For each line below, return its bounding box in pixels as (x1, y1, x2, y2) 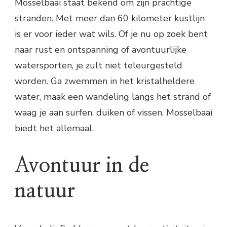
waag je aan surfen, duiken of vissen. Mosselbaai (15, 106, 212, 119)
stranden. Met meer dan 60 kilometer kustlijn (15, 12, 205, 25)
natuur (15, 181, 75, 202)
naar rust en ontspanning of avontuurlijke (15, 44, 186, 56)
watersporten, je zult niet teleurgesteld (15, 59, 182, 72)
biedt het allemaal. (15, 122, 94, 135)
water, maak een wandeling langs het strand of (15, 91, 211, 103)
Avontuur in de (15, 156, 149, 176)
